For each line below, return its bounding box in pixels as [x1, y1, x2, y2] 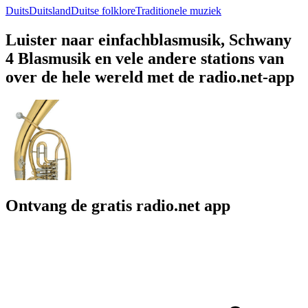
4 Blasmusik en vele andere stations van [5, 49, 284, 67]
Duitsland [29, 4, 71, 16]
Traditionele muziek [135, 4, 221, 16]
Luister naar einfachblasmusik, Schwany [5, 30, 291, 49]
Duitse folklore [71, 4, 135, 16]
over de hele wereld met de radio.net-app [5, 67, 294, 86]
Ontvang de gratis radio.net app [5, 197, 230, 215]
